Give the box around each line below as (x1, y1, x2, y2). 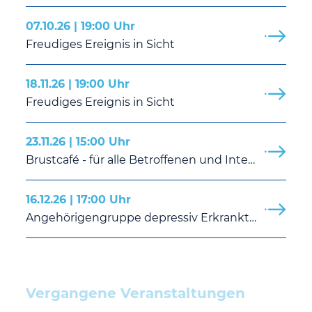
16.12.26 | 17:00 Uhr (26, 193, 132, 207)
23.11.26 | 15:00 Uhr (26, 135, 131, 149)
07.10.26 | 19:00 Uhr (26, 19, 136, 33)
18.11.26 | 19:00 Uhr (26, 77, 130, 91)
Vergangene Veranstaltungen (26, 285, 246, 302)
